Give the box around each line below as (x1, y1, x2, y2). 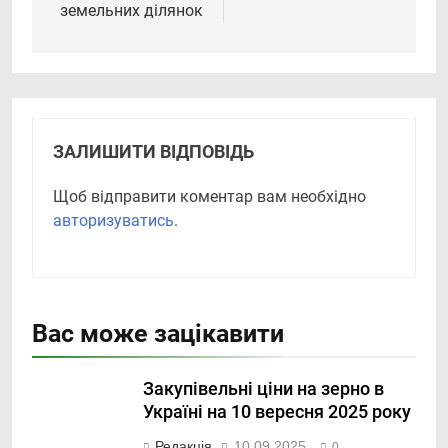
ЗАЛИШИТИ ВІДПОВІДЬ (53, 142, 254, 163)
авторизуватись (53, 211, 174, 231)
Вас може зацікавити (32, 319, 284, 349)
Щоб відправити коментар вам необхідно (53, 187, 366, 207)
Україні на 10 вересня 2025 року (143, 402, 411, 423)
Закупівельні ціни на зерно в (143, 379, 384, 400)
